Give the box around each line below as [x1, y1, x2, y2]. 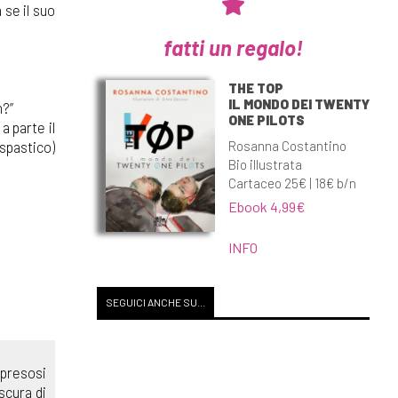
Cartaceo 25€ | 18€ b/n [227, 174, 356, 191]
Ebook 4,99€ [227, 197, 306, 215]
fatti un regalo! [163, 34, 303, 60]
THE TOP [227, 79, 283, 96]
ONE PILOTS [227, 111, 305, 128]
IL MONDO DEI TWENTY [227, 95, 370, 112]
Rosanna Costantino [227, 137, 346, 154]
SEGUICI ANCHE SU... [105, 296, 205, 308]
